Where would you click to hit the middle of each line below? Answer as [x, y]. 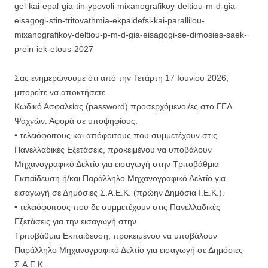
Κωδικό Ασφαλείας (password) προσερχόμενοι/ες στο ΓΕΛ [123, 106]
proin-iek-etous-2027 [54, 49]
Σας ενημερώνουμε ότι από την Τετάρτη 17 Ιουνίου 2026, [121, 77]
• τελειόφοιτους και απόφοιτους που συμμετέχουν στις [116, 135]
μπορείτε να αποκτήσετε [60, 92]
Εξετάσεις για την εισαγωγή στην [75, 221]
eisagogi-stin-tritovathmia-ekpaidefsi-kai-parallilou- [109, 20]
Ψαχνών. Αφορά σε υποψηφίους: [76, 121]
